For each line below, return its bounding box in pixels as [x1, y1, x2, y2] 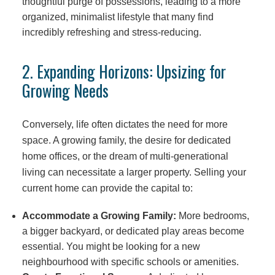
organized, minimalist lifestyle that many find [21, 12, 214, 22]
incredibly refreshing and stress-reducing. [21, 27, 201, 37]
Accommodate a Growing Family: [21, 210, 176, 221]
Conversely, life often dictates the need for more [21, 118, 228, 130]
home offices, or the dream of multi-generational [21, 150, 228, 162]
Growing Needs [21, 79, 109, 103]
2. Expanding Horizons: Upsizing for [21, 60, 226, 83]
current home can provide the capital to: [21, 182, 193, 194]
